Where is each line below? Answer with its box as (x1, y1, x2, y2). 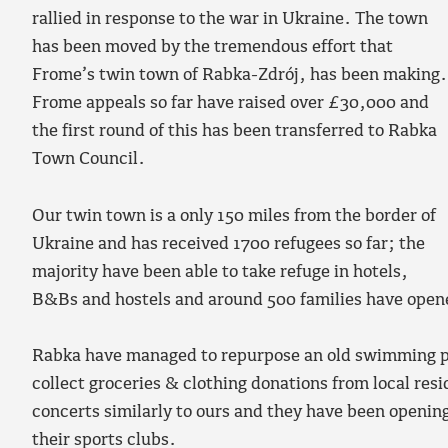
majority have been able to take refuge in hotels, (32, 262, 408, 282)
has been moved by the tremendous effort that (32, 38, 393, 58)
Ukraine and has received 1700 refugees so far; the (32, 234, 425, 254)
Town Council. (32, 150, 145, 170)
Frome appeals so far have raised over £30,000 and (32, 94, 429, 114)
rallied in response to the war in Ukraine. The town (32, 10, 428, 30)
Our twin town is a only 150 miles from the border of (32, 206, 436, 226)
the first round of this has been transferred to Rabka (32, 122, 437, 142)
